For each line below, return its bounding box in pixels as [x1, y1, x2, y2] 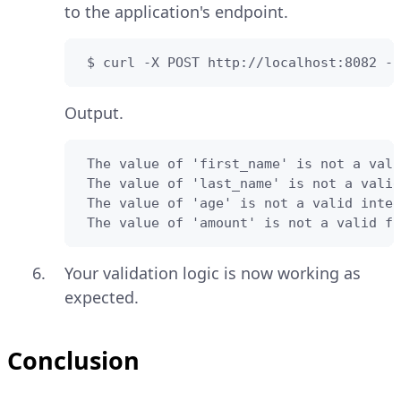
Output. [64, 101, 124, 124]
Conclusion [7, 343, 140, 377]
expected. [64, 286, 139, 308]
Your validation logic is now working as [64, 261, 361, 284]
